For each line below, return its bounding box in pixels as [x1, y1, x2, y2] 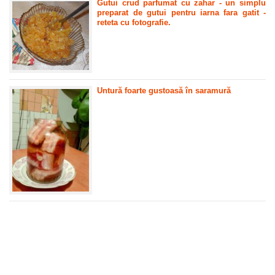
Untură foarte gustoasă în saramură [97, 85, 231, 95]
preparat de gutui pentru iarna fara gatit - [97, 8, 266, 18]
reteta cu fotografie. [97, 18, 171, 28]
